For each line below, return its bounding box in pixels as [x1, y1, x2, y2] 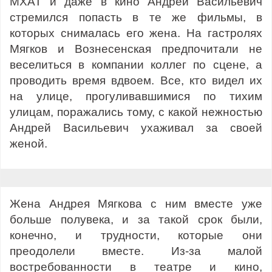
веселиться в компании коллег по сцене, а [10, 58, 262, 71]
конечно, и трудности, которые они [10, 229, 262, 242]
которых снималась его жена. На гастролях [10, 26, 262, 39]
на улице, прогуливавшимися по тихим [10, 89, 262, 103]
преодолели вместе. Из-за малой [10, 245, 262, 257]
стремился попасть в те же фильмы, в [10, 10, 262, 24]
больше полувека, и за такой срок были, [10, 213, 262, 226]
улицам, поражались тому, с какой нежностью [10, 105, 262, 118]
